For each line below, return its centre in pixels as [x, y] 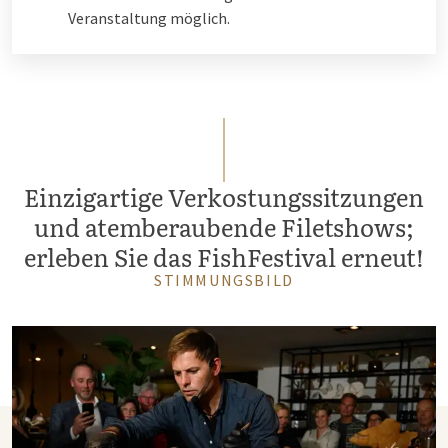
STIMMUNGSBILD [224, 280]
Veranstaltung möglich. [149, 18]
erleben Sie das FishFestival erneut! [224, 256]
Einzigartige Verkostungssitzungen [224, 196]
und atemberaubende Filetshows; [224, 226]
